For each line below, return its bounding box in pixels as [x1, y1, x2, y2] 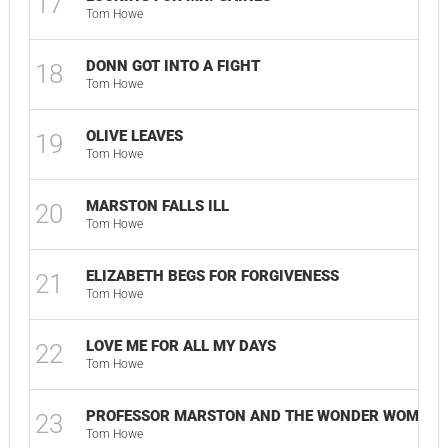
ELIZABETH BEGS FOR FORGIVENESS [85, 267, 339, 285]
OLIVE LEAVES [85, 127, 183, 145]
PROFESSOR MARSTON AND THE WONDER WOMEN [85, 407, 438, 425]
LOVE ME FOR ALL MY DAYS [85, 337, 276, 355]
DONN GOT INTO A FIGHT [85, 57, 260, 75]
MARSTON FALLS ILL [85, 197, 229, 215]
